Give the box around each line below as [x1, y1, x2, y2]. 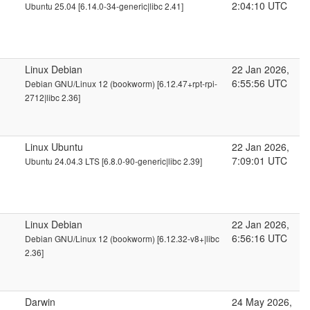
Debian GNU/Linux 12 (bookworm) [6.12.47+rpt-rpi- [25, 77, 217, 89]
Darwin [25, 295, 55, 309]
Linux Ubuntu [25, 140, 83, 154]
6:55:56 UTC [232, 76, 287, 90]
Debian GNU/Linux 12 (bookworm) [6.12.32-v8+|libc [25, 232, 219, 244]
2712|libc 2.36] [25, 91, 80, 103]
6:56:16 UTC [232, 231, 287, 245]
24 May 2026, [232, 295, 292, 309]
